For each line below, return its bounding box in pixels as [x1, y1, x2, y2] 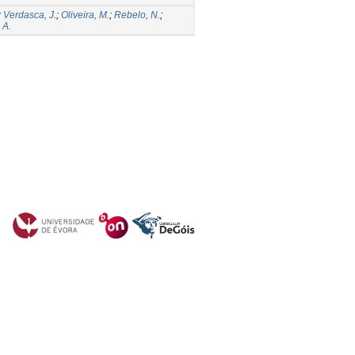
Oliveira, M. [61, 9, 109, 21]
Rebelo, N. [114, 9, 160, 21]
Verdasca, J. [3, 9, 56, 21]
